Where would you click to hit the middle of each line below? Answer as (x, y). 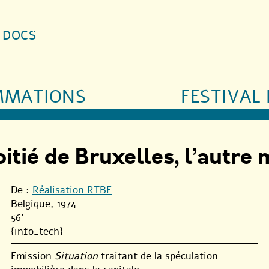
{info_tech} (37, 231)
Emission (33, 256)
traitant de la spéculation (158, 256)
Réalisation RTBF (72, 190)
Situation (76, 256)
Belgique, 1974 (44, 204)
